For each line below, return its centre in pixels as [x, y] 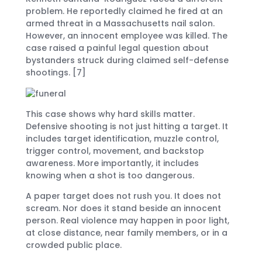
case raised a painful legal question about [117, 48]
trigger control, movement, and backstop [115, 151]
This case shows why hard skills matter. [110, 114]
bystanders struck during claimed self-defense [127, 61]
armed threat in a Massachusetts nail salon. [120, 24]
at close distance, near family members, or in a [127, 233]
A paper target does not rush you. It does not [123, 196]
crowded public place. [74, 245]
